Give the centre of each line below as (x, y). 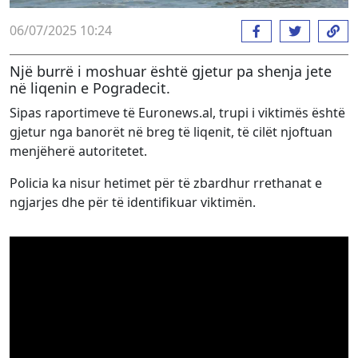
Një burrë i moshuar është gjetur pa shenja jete (171, 71)
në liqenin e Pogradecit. (90, 88)
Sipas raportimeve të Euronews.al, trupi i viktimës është (177, 112)
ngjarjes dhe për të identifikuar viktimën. (133, 202)
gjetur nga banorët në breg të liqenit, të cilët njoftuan (171, 131)
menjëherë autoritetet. (78, 151)
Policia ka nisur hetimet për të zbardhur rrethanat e (166, 183)
